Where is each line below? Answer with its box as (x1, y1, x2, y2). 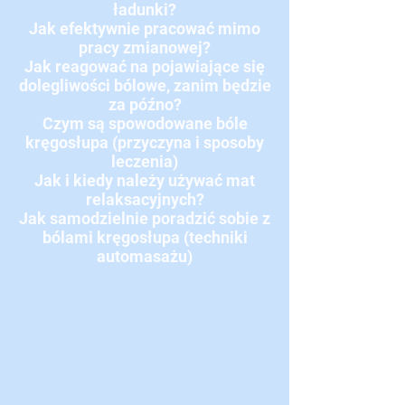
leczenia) (111, 152, 178, 171)
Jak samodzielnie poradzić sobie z (19, 209, 270, 228)
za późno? (108, 95, 182, 114)
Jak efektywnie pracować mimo (29, 19, 260, 38)
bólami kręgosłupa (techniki (42, 228, 248, 247)
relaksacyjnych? (85, 190, 204, 209)
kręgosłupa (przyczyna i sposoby (25, 133, 264, 152)
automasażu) (97, 247, 193, 266)
